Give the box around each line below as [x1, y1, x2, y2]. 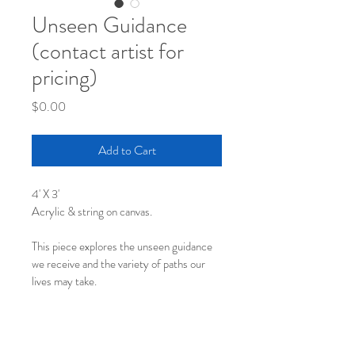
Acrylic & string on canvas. [32, 203, 152, 220]
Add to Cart [97, 141, 156, 159]
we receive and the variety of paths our [32, 255, 208, 273]
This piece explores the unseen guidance [32, 238, 215, 255]
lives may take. [32, 273, 97, 290]
